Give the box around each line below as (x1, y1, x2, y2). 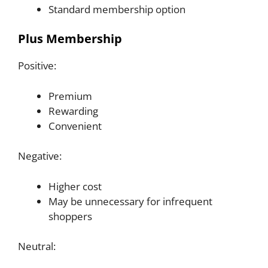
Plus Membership (18, 31, 122, 47)
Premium (48, 89, 92, 103)
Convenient (48, 118, 102, 133)
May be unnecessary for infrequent (48, 194, 212, 208)
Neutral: (18, 239, 56, 254)
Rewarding (48, 103, 98, 118)
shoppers (48, 209, 92, 223)
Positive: (18, 59, 56, 73)
